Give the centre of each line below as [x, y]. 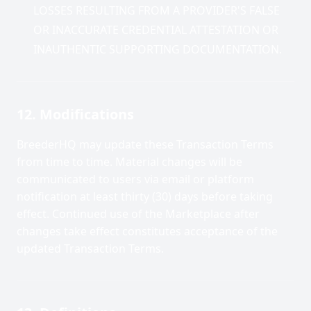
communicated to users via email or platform [135, 179]
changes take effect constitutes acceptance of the [147, 231]
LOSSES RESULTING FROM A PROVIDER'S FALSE [157, 10]
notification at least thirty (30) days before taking [145, 196]
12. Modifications [75, 114]
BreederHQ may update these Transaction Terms [145, 144]
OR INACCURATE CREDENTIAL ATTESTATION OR [156, 30]
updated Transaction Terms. [90, 249]
